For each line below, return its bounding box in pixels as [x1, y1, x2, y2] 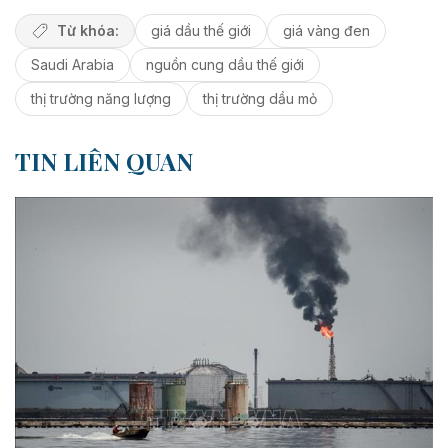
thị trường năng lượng [31, 89, 171, 107]
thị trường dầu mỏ [203, 89, 317, 107]
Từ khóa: [56, 21, 119, 39]
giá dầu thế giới [150, 21, 251, 39]
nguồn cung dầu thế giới [146, 55, 304, 73]
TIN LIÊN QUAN [15, 144, 193, 177]
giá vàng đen [282, 21, 370, 39]
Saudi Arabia [31, 55, 114, 73]
